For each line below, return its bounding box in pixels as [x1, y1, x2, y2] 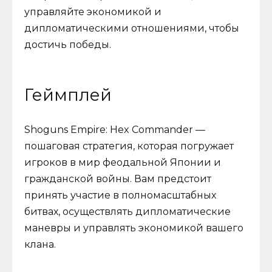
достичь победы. [24, 38, 111, 50]
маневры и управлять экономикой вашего [24, 222, 243, 234]
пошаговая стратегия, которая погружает [24, 140, 234, 152]
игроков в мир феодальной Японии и [24, 157, 221, 169]
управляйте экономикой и [24, 5, 161, 18]
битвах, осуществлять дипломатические [24, 206, 231, 218]
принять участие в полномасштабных [24, 189, 216, 202]
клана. [24, 239, 56, 251]
